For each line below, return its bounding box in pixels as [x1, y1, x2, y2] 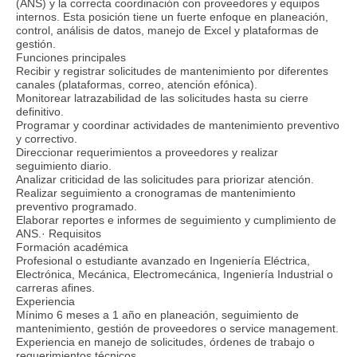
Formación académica [16, 240, 128, 253]
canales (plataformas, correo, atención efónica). [16, 77, 257, 91]
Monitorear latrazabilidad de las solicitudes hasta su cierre [16, 91, 308, 104]
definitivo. [16, 104, 64, 118]
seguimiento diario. [16, 159, 112, 172]
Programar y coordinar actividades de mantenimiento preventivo [16, 118, 339, 131]
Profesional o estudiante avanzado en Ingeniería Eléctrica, [16, 253, 310, 267]
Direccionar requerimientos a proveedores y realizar [16, 145, 278, 159]
